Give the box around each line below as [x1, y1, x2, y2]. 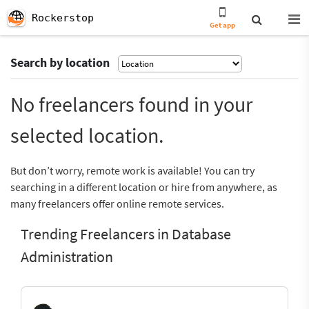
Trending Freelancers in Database [21, 224, 231, 243]
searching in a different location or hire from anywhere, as [10, 180, 277, 194]
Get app [210, 20, 236, 30]
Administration [21, 247, 113, 266]
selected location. [10, 122, 163, 148]
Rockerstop [32, 12, 94, 24]
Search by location [10, 54, 110, 70]
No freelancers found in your [10, 91, 252, 117]
